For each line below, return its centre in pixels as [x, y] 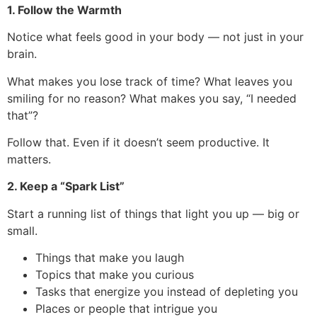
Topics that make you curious [115, 275]
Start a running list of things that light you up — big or [153, 213]
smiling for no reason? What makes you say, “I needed [152, 98]
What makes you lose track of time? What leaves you [150, 81]
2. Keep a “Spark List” [66, 186]
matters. [29, 159]
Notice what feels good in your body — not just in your [155, 37]
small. [22, 230]
